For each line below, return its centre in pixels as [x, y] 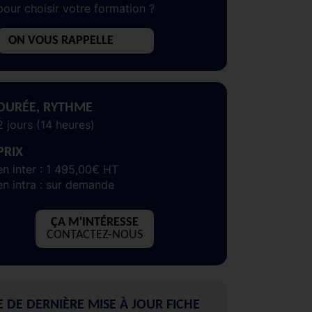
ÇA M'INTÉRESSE [95, 222]
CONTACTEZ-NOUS [95, 235]
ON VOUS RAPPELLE [61, 40]
